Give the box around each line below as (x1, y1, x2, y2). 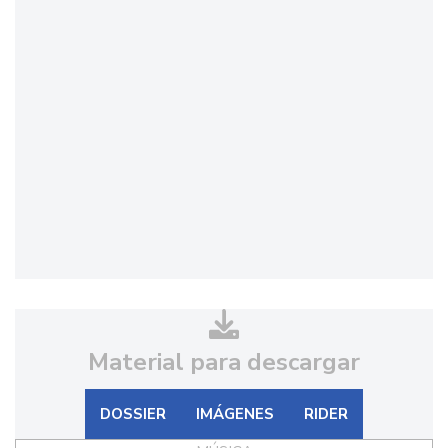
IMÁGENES (196, 404, 274, 425)
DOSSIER (100, 404, 166, 425)
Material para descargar (88, 346, 360, 379)
